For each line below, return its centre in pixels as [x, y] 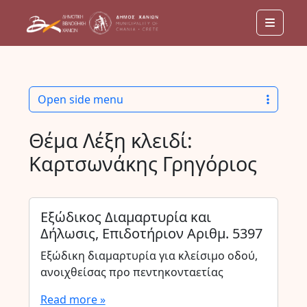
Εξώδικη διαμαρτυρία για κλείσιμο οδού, [149, 256]
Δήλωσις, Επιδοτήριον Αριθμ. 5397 [151, 233]
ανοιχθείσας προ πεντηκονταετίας [132, 272]
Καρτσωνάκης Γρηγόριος [143, 163]
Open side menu [80, 99]
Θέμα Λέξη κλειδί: [110, 140]
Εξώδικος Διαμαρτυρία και [125, 217]
